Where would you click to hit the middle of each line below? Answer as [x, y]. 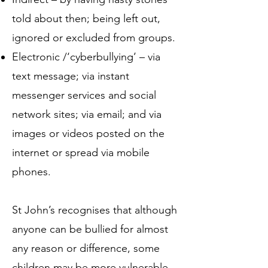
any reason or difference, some [86, 248]
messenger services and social [84, 95]
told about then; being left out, [86, 19]
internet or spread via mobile [81, 153]
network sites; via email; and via [87, 114]
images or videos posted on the [88, 133]
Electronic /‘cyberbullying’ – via [86, 57]
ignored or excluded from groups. [94, 38]
